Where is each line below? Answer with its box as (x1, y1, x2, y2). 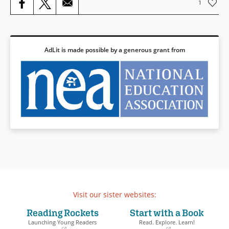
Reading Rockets (26, 207, 99, 219)
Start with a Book (130, 207, 203, 219)
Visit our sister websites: (73, 190, 156, 200)
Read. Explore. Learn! (139, 218, 195, 226)
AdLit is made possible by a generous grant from (44, 45, 185, 55)
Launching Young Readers (28, 218, 97, 226)
